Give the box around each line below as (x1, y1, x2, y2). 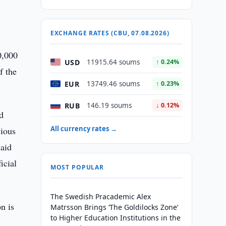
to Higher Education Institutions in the (50, 213, 181, 222)
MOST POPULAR (50, 163, 104, 172)
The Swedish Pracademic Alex (50, 192, 151, 201)
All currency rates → (50, 124, 117, 133)
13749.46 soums (86, 79, 140, 88)
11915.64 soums (86, 58, 140, 67)
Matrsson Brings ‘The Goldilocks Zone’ (50, 202, 178, 212)
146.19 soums (86, 101, 132, 110)
